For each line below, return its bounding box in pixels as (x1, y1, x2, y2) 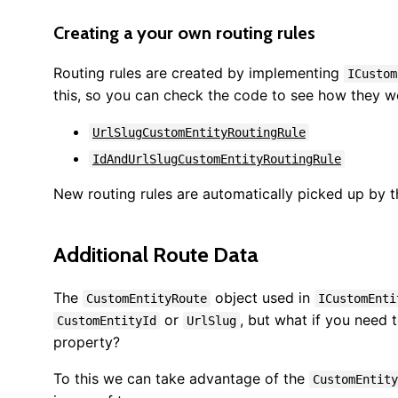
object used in (211, 289, 314, 306)
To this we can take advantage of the (53, 370, 309, 387)
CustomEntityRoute (86, 291, 207, 306)
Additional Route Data (53, 242, 259, 267)
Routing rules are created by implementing (53, 64, 344, 82)
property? (53, 333, 120, 351)
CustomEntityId (57, 314, 156, 328)
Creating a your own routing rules (53, 22, 315, 44)
